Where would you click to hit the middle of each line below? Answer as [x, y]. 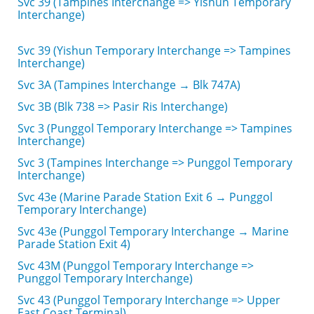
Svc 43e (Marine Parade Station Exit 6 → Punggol [145, 197]
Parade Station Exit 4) [74, 244]
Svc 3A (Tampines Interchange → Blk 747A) [129, 85]
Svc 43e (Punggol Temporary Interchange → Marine [153, 231]
